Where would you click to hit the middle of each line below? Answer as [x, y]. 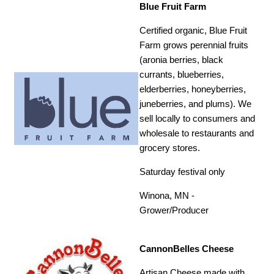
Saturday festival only [183, 172]
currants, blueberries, [182, 75]
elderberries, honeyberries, [193, 89]
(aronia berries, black [182, 60]
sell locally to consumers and [198, 119]
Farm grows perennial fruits [194, 45]
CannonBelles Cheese [187, 249]
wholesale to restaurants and [197, 133]
